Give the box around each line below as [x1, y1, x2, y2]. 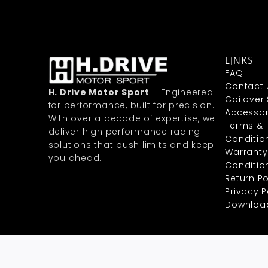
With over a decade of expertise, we [48, 112, 216, 125]
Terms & [225, 120, 263, 132]
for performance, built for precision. [48, 99, 215, 112]
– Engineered [149, 86, 214, 99]
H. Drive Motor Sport [48, 86, 150, 99]
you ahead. [48, 152, 102, 165]
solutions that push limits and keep [48, 139, 215, 151]
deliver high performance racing [48, 126, 201, 138]
